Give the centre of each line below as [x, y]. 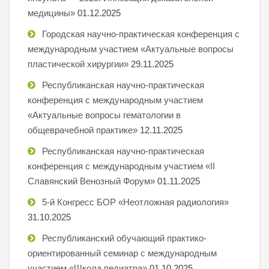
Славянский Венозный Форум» [91, 181]
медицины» [51, 13]
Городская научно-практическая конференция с [141, 34]
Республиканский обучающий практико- [124, 238]
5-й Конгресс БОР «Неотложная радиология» [135, 202]
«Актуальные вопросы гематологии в [104, 115]
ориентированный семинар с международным [122, 253]
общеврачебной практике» [83, 130]
